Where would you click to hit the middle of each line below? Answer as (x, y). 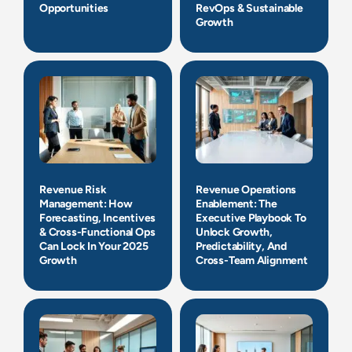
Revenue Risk (73, 190)
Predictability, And (242, 247)
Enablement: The (236, 204)
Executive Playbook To (251, 218)
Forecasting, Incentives (98, 218)
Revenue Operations (246, 190)
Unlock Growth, (235, 233)
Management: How (86, 204)
